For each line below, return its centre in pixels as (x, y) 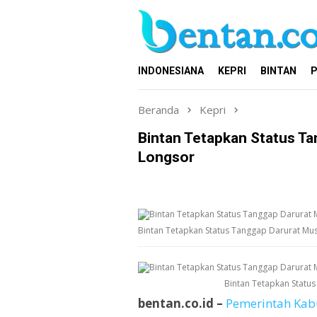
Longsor (166, 157)
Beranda (158, 110)
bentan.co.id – (180, 303)
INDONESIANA (171, 71)
